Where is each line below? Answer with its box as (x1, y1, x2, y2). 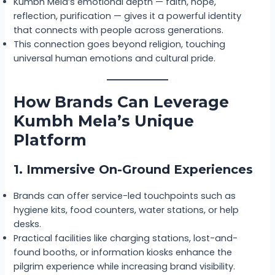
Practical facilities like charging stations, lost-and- (14, 232, 238, 245)
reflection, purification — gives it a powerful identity (14, 10, 242, 23)
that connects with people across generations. (14, 24, 224, 37)
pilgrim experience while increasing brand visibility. (14, 260, 236, 273)
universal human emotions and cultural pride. (14, 52, 216, 65)
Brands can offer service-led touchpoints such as (14, 190, 236, 203)
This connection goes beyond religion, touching (14, 38, 226, 51)
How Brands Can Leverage (14, 93, 230, 112)
